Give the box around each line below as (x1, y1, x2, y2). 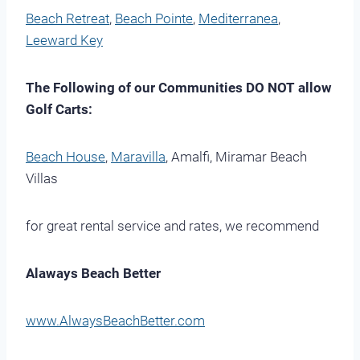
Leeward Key (26, 31, 103, 48)
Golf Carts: (26, 100, 92, 117)
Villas (26, 170, 58, 186)
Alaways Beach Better (26, 264, 161, 281)
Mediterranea (198, 10, 278, 27)
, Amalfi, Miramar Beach (166, 148, 307, 165)
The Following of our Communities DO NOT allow (26, 79, 332, 96)
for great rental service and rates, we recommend (26, 217, 319, 234)
